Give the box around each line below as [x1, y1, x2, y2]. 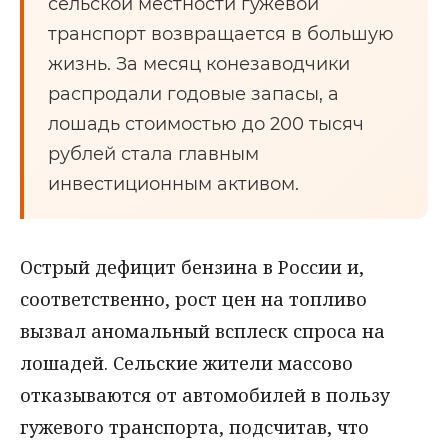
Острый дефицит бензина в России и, [20, 255, 364, 279]
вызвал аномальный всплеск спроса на [20, 319, 385, 343]
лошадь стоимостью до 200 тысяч [48, 113, 364, 135]
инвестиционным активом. [48, 173, 299, 195]
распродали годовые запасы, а [48, 83, 339, 105]
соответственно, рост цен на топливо [20, 287, 367, 311]
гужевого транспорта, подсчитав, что [20, 415, 369, 439]
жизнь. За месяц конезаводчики [48, 53, 350, 75]
